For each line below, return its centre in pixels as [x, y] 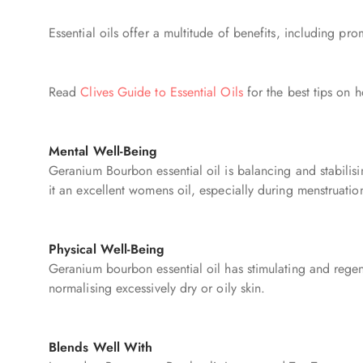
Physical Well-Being [107, 250]
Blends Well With [101, 348]
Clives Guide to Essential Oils [162, 92]
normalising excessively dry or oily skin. [157, 288]
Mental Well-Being [103, 152]
